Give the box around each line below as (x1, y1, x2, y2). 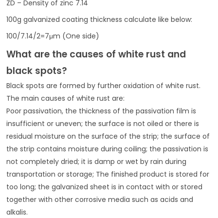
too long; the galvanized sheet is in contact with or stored (6, 182, 203, 192)
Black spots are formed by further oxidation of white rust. (6, 81, 201, 91)
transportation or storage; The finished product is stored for (6, 169, 210, 180)
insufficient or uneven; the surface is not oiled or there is (6, 119, 200, 129)
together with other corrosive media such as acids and (6, 195, 194, 205)
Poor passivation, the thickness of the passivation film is (6, 106, 197, 116)
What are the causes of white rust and (6, 48, 186, 61)
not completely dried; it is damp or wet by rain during (6, 157, 187, 167)
